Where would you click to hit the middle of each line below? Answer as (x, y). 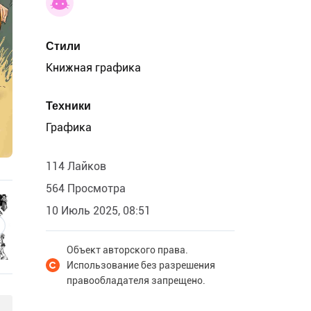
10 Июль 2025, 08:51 (98, 211)
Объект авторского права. (127, 250)
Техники (68, 106)
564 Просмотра (86, 188)
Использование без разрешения (141, 265)
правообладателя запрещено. (136, 280)
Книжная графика (93, 68)
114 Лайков (76, 166)
